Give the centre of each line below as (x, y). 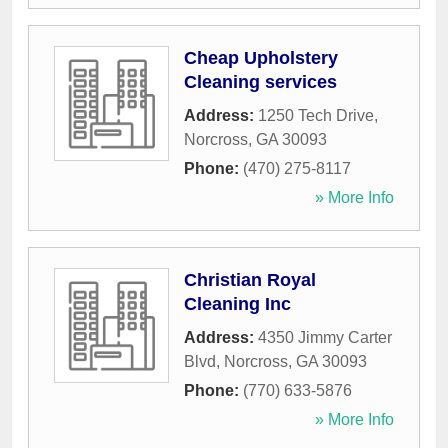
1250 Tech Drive (316, 116)
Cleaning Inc (237, 304)
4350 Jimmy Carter (325, 338)
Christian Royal (250, 280)
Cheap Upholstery (261, 58)
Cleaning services (260, 82)
